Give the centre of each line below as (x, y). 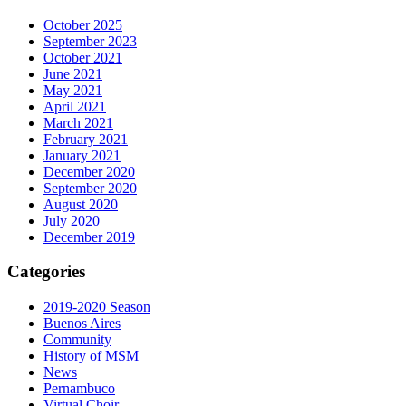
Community (77, 340)
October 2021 (83, 57)
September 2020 (90, 188)
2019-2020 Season (97, 307)
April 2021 (75, 106)
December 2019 (89, 237)
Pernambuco (79, 389)
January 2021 (82, 155)
